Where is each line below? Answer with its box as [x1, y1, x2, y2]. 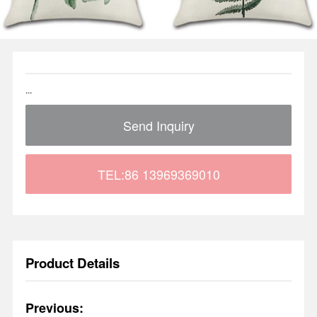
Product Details [25, 253, 120, 272]
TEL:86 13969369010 [97, 164, 220, 183]
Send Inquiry [122, 116, 195, 134]
